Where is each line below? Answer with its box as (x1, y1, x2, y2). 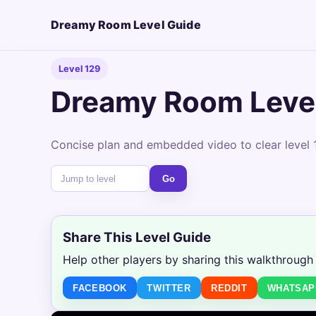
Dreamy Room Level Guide (51, 18, 201, 32)
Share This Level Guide (63, 229, 211, 245)
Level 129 (59, 63, 101, 74)
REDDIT (210, 282, 248, 293)
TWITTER (147, 282, 191, 293)
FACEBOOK (73, 282, 127, 293)
